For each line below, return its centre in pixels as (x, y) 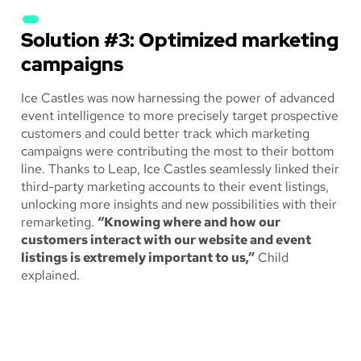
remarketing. (59, 222)
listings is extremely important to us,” (138, 258)
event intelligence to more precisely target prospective (180, 116)
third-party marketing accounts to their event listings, (175, 187)
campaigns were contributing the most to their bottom (178, 151)
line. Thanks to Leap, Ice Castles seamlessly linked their (180, 169)
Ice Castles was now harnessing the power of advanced (178, 98)
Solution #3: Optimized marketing (180, 40)
